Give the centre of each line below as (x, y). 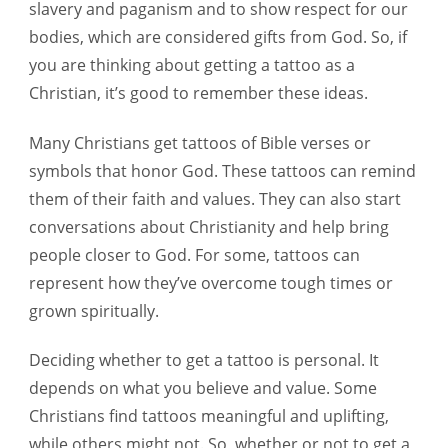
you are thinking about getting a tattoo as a (192, 65)
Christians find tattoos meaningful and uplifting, (209, 415)
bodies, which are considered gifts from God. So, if (218, 37)
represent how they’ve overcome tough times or (211, 282)
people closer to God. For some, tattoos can (194, 254)
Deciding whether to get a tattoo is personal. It (204, 359)
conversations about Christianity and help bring (209, 226)
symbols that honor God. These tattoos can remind (222, 170)
